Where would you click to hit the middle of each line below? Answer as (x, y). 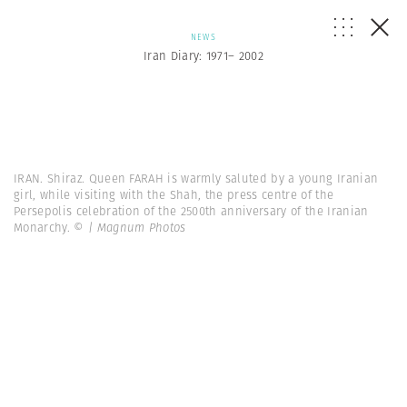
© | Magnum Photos (130, 228)
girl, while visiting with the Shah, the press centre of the (174, 195)
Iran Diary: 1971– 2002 (203, 56)
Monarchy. (44, 228)
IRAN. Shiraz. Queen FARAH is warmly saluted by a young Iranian (196, 179)
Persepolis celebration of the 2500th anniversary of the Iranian (191, 211)
